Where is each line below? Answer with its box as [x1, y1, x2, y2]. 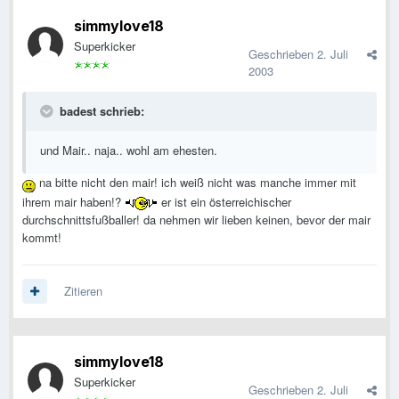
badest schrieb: [56, 102, 144, 120]
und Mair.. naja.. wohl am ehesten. [40, 142, 217, 159]
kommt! [22, 228, 61, 246]
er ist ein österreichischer [158, 192, 291, 210]
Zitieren [64, 282, 102, 300]
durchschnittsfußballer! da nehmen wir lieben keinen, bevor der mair [22, 210, 370, 228]
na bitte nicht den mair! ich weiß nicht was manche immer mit [36, 174, 356, 191]
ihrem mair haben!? [22, 192, 125, 210]
